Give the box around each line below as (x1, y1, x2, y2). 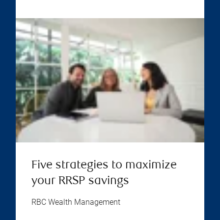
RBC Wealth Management (31, 197, 120, 207)
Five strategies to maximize (31, 160, 177, 172)
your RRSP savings (31, 175, 129, 188)
